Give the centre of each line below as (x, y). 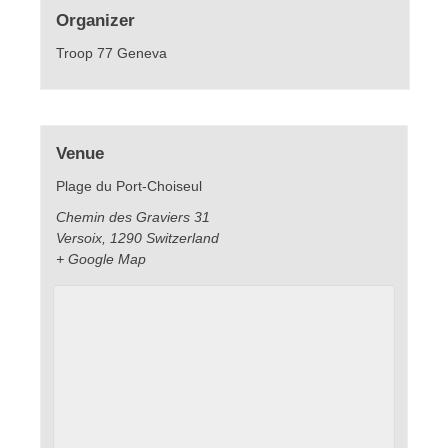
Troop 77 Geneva (111, 53)
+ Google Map (100, 258)
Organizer (95, 21)
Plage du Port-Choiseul (128, 185)
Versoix (78, 237)
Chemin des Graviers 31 (132, 216)
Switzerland (182, 237)
